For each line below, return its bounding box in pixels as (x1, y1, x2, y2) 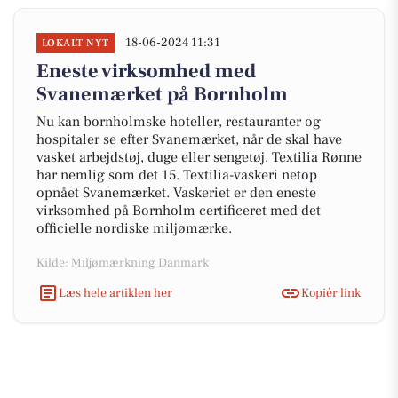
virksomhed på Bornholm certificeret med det (36, 202, 321, 219)
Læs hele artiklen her (59, 284, 172, 301)
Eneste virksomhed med (36, 59, 256, 84)
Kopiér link (301, 284, 361, 301)
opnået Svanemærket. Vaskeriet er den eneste (36, 184, 316, 202)
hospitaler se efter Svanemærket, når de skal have (36, 131, 342, 148)
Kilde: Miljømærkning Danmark (36, 255, 209, 271)
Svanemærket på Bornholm (36, 82, 288, 107)
